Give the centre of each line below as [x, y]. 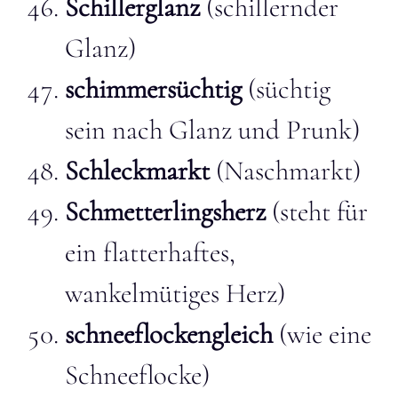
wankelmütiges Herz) [175, 293]
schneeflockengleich [169, 334]
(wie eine [322, 334]
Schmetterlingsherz [165, 211]
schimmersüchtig [153, 89]
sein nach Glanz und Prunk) [212, 130]
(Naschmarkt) [288, 171]
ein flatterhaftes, [150, 252]
